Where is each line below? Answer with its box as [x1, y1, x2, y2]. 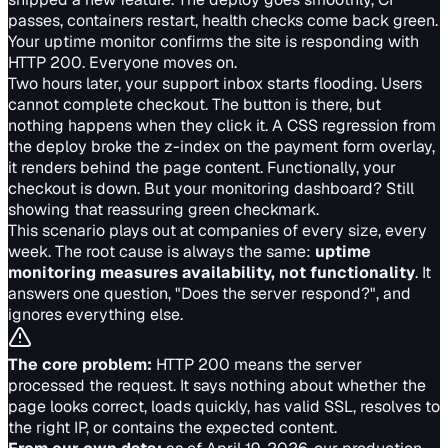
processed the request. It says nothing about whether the [8, 375, 426, 396]
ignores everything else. [8, 304, 183, 325]
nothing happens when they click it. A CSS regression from [8, 115, 436, 136]
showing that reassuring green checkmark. [8, 199, 319, 220]
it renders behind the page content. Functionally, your [8, 157, 396, 178]
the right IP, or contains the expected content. [8, 417, 337, 438]
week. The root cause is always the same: [8, 241, 315, 262]
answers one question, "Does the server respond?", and [8, 283, 411, 304]
